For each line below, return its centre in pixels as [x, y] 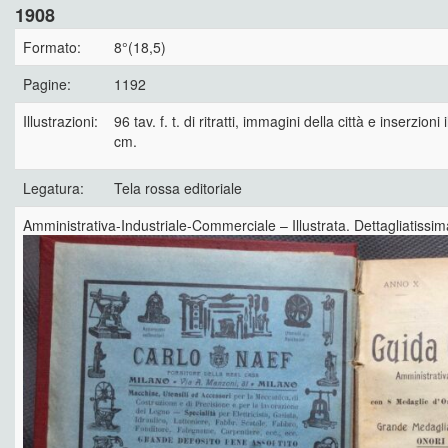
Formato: [52, 46]
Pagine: [47, 83]
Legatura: [53, 187]
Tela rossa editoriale [178, 187]
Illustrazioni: [60, 120]
